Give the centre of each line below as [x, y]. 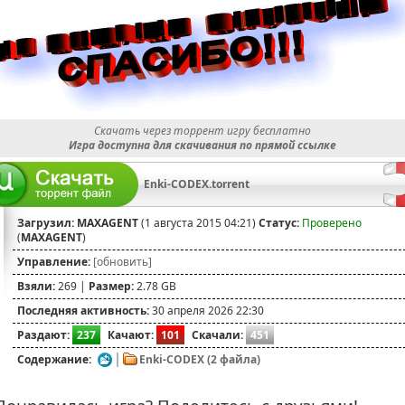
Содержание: [54, 359]
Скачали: [217, 334]
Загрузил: [46, 222]
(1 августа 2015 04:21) [198, 222]
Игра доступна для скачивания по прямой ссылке [202, 145]
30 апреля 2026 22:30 [207, 310]
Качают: [131, 334]
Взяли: [36, 286]
